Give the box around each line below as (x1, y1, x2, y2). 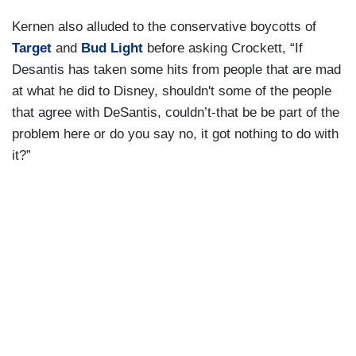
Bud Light (81, 41, 143, 56)
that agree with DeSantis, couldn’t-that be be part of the (12, 105, 339, 121)
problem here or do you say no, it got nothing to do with (12, 126, 339, 142)
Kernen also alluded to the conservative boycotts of (12, 19, 316, 35)
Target (12, 41, 56, 56)
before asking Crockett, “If (143, 41, 303, 56)
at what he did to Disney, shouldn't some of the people (12, 83, 331, 99)
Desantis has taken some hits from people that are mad (12, 62, 341, 78)
